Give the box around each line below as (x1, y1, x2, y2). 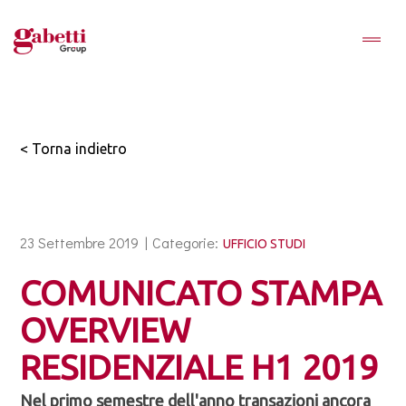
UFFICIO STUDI (223, 237, 306, 251)
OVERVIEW (20, 311, 191, 349)
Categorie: (152, 233, 219, 252)
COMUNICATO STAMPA (20, 274, 382, 312)
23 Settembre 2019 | (20, 233, 149, 252)
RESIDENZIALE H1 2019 (20, 348, 379, 386)
